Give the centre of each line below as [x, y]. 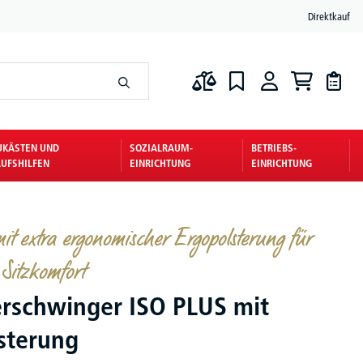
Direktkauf [329, 16]
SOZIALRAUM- [162, 147]
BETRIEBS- [274, 147]
